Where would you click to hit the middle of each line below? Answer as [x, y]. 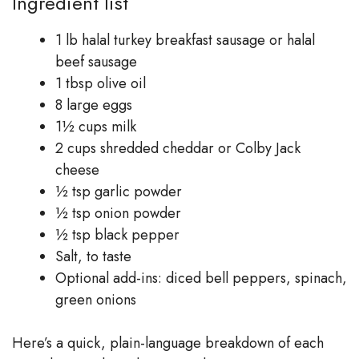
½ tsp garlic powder [119, 191]
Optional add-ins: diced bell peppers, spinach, [201, 278]
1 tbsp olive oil [101, 83]
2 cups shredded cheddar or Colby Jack [178, 148]
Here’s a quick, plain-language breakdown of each [168, 343]
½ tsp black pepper [117, 234]
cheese [77, 169]
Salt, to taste [93, 256]
